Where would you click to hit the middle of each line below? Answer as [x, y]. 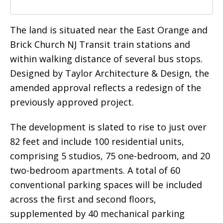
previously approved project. [72, 102]
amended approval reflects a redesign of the [106, 87]
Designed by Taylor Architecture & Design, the [110, 73]
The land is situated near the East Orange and [109, 30]
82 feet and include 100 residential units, [97, 141]
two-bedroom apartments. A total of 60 [95, 170]
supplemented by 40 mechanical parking [97, 213]
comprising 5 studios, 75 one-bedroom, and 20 [110, 156]
